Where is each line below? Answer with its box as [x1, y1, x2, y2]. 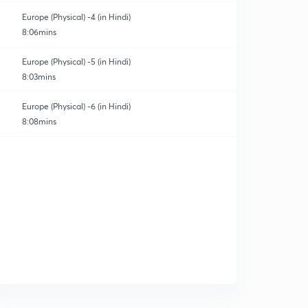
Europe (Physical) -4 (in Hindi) [22, 12, 131, 22]
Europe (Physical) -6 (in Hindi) [22, 101, 131, 111]
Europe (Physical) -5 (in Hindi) [22, 56, 131, 67]
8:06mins [22, 27, 56, 37]
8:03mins [22, 71, 56, 82]
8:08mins [22, 116, 56, 126]
